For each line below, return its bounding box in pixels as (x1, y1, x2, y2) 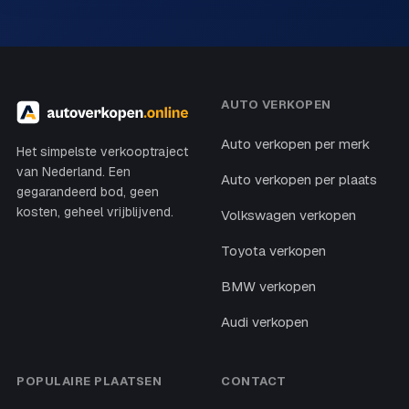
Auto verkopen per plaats (221, 170, 377, 188)
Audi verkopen (221, 312, 309, 330)
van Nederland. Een (16, 163, 131, 180)
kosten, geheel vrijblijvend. (16, 203, 173, 220)
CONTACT (221, 372, 287, 389)
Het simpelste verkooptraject (16, 142, 188, 160)
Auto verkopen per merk (221, 134, 370, 152)
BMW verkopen (221, 277, 316, 295)
